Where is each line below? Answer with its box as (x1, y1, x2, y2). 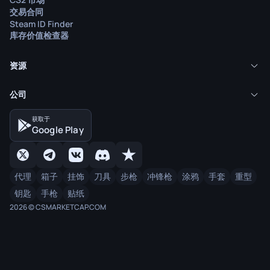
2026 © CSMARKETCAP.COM (10, 202, 106, 213)
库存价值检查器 (10, 30, 69, 42)
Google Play (32, 124, 84, 137)
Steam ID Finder (10, 18, 73, 30)
